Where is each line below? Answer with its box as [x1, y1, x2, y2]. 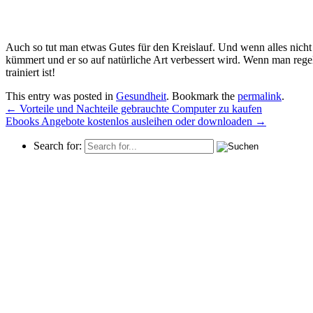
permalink [238, 90, 282, 103]
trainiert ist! [6, 66, 55, 79]
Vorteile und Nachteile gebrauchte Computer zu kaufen [17, 103, 262, 115]
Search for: [34, 140, 82, 152]
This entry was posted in [6, 90, 116, 103]
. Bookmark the [166, 90, 238, 103]
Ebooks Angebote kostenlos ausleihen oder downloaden [6, 115, 255, 128]
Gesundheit [116, 90, 166, 103]
